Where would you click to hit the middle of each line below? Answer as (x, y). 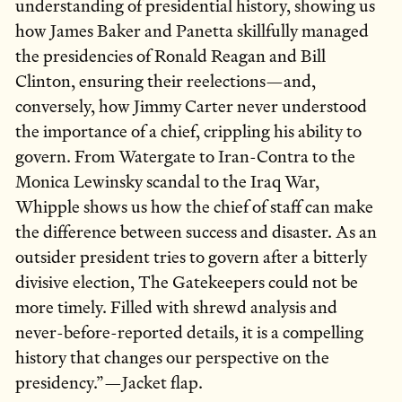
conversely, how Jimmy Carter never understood (191, 107)
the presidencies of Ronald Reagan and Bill (170, 57)
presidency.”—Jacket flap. (109, 383)
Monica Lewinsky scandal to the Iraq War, (167, 182)
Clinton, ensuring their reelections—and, (166, 82)
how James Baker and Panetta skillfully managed (192, 31)
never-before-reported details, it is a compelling (189, 333)
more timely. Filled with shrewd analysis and (176, 308)
